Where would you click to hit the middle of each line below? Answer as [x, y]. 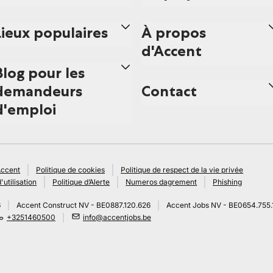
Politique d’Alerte [81, 182]
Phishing [228, 182]
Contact [169, 91]
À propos [174, 33]
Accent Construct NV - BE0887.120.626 [83, 205]
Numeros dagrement [161, 182]
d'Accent [172, 51]
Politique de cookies [71, 170]
